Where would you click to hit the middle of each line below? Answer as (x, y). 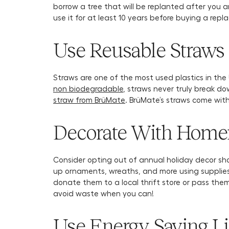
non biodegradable (88, 88)
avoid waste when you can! (105, 193)
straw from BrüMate (89, 100)
